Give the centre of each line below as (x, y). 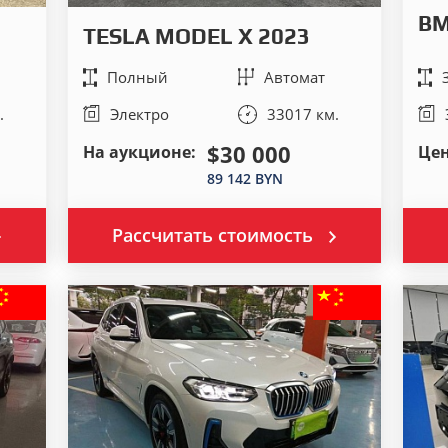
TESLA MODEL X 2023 (196, 36)
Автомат (295, 77)
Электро (139, 114)
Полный (137, 77)
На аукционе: (139, 152)
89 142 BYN (244, 178)
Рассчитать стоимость (212, 235)
